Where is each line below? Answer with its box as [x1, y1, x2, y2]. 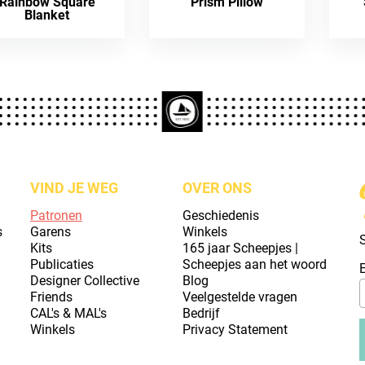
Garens [29, 224, 71, 240]
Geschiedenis [182, 208, 259, 223]
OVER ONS [182, 179, 252, 196]
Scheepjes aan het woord [182, 257, 327, 272]
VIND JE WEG [29, 179, 118, 196]
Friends [29, 289, 73, 305]
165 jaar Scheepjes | [182, 240, 298, 256]
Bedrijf [182, 306, 220, 321]
